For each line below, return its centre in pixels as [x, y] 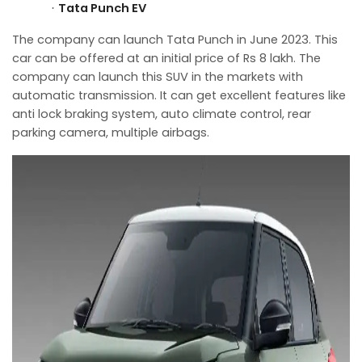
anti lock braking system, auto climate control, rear [162, 114]
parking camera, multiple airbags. [111, 132]
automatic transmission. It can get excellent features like [179, 95]
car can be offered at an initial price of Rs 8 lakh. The [166, 58]
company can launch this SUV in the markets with [158, 76]
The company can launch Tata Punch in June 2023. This [175, 39]
